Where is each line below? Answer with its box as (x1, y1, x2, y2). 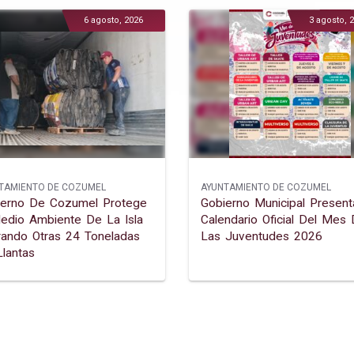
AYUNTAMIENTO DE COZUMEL (201, 182, 331, 194)
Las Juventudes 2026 (201, 229, 322, 244)
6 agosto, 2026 (84, 15, 143, 26)
